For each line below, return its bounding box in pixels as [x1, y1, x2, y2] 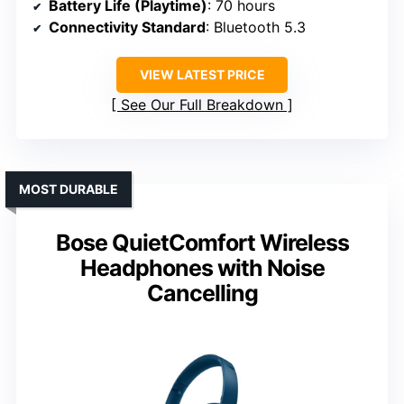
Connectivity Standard [49, 17, 206, 36]
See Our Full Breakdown [121, 95, 283, 114]
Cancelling [146, 279, 258, 307]
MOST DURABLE [19, 180, 118, 197]
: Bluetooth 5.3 [206, 17, 306, 36]
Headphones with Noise [79, 253, 325, 281]
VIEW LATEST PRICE [139, 66, 265, 82]
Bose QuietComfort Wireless [55, 228, 349, 256]
